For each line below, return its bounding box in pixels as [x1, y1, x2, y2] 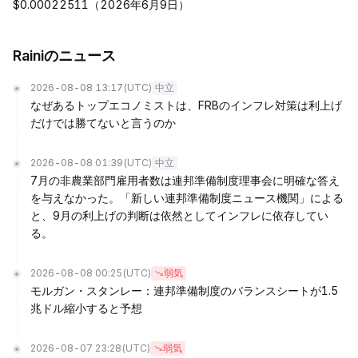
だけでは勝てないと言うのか [30, 116, 176, 129]
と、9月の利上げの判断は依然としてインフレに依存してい [30, 209, 328, 222]
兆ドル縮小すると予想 [30, 301, 142, 315]
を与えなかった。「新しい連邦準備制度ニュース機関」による [30, 191, 344, 205]
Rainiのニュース [13, 47, 116, 64]
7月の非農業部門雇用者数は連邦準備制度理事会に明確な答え [30, 173, 340, 187]
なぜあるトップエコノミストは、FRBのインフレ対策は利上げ [30, 98, 342, 112]
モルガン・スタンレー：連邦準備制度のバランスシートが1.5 [30, 284, 338, 297]
